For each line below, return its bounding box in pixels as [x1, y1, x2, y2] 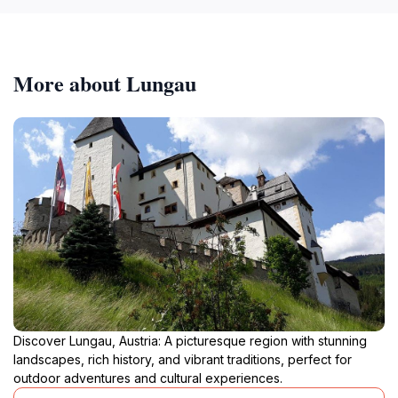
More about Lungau [13, 67, 196, 99]
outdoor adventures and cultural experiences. [13, 370, 283, 386]
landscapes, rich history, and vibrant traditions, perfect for [13, 351, 352, 367]
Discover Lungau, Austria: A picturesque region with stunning [13, 332, 367, 348]
